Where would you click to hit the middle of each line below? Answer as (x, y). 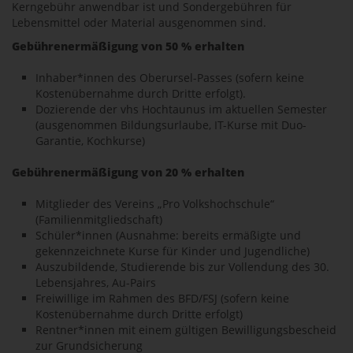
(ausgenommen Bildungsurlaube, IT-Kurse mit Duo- (171, 125)
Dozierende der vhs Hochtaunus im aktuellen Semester (181, 109)
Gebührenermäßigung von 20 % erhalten (128, 172)
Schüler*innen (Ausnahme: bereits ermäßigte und (168, 235)
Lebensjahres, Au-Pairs (96, 282)
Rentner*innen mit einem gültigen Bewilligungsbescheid (186, 330)
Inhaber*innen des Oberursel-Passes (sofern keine (170, 78)
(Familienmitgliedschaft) (99, 219)
